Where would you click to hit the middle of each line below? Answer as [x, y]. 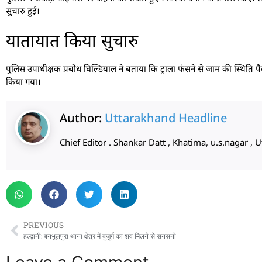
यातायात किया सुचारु [72, 40]
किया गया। [23, 81]
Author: [82, 118]
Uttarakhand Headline [166, 118]
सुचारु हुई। [23, 11]
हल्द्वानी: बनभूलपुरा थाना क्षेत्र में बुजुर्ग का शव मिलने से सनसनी [100, 236]
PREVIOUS [44, 225]
